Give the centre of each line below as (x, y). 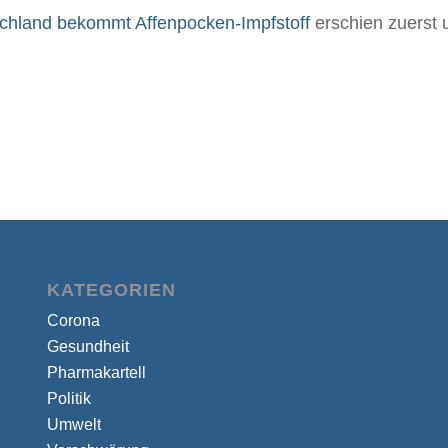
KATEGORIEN (111, 289)
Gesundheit (87, 346)
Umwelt (73, 424)
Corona (73, 320)
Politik (68, 398)
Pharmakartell (96, 372)
